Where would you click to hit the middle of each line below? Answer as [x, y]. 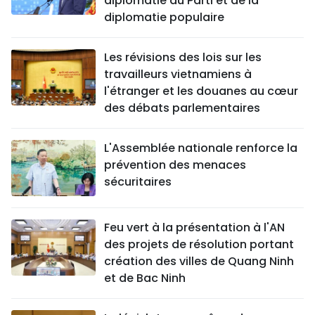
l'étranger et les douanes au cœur [201, 91]
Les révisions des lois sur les [183, 58]
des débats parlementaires [182, 108]
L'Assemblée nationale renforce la [201, 148]
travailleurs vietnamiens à [178, 75]
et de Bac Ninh [145, 278]
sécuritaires [138, 182]
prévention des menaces [175, 165]
